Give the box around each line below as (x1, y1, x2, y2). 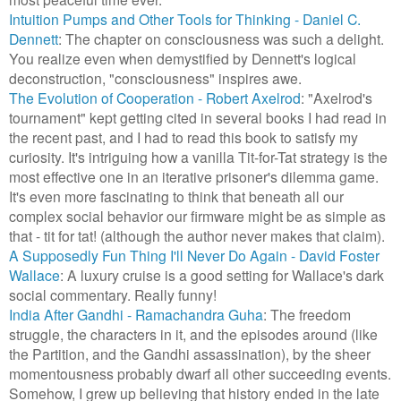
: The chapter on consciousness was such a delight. (58, 28, 384, 48)
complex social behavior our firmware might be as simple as (9, 205, 386, 226)
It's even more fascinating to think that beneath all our (9, 185, 344, 206)
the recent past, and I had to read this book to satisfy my (9, 126, 358, 147)
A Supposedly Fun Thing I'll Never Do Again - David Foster (9, 244, 380, 265)
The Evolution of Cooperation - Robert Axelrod (9, 87, 301, 107)
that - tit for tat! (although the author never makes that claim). (9, 225, 385, 245)
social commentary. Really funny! (9, 284, 217, 304)
